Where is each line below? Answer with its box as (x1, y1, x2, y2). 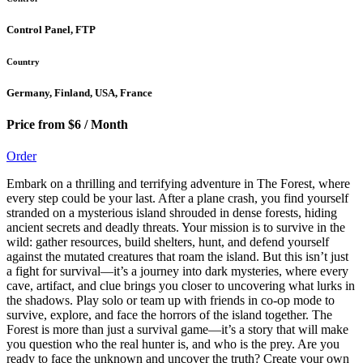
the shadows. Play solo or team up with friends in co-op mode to (6, 293, 335, 308)
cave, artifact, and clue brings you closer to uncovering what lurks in (6, 279, 355, 293)
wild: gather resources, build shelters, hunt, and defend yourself (6, 235, 329, 250)
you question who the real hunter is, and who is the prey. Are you (6, 337, 340, 352)
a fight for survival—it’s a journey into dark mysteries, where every (6, 264, 348, 279)
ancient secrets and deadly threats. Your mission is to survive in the (6, 220, 345, 235)
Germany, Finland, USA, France (6, 86, 152, 99)
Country (6, 56, 40, 66)
